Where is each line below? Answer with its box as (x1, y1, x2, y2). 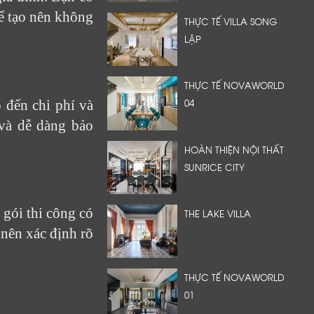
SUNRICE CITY (184, 160, 245, 173)
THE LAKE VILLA (184, 207, 251, 219)
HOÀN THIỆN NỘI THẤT (184, 142, 284, 156)
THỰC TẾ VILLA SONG (184, 15, 277, 28)
